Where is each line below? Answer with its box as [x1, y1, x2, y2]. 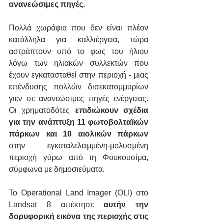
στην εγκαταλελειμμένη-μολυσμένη [9, 141, 148, 150]
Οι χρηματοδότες [9, 106, 75, 114]
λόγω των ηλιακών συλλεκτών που [9, 58, 148, 67]
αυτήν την [104, 200, 148, 209]
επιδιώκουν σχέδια [75, 106, 149, 114]
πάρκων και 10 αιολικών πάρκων [9, 129, 148, 138]
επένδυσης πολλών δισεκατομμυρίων [9, 82, 148, 91]
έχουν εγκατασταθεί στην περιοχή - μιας [9, 70, 148, 79]
